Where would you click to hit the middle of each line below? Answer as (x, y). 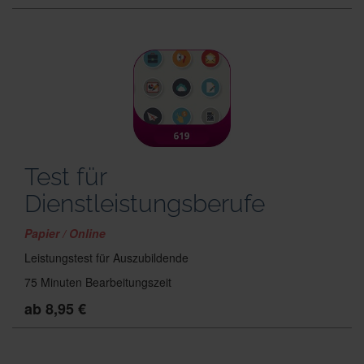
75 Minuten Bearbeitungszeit (98, 282)
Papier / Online (65, 233)
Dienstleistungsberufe (145, 204)
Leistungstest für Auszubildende (106, 258)
